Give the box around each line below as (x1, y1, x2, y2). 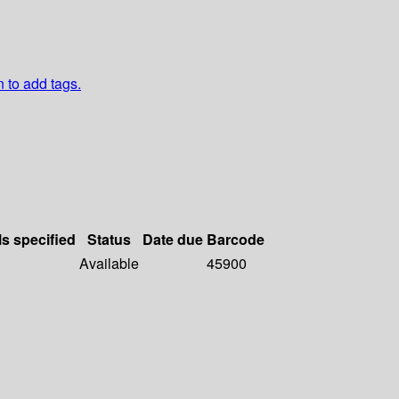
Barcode (207, 229, 265, 250)
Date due (142, 229, 203, 250)
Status (87, 229, 131, 250)
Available (79, 253, 139, 274)
